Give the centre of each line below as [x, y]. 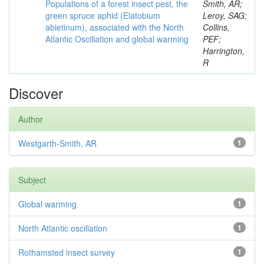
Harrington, [224, 51]
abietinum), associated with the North [115, 27]
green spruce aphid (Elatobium [103, 15]
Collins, [216, 27]
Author [31, 119]
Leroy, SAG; [225, 15]
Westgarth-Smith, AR [57, 143]
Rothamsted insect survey [67, 252]
